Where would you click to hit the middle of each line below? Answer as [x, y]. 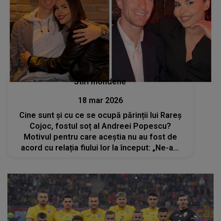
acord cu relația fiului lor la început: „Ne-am [100, 147]
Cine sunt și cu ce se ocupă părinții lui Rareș [100, 115]
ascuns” [100, 158]
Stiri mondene [100, 81]
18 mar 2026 [100, 100]
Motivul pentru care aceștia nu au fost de [100, 137]
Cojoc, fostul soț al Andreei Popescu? [100, 126]
